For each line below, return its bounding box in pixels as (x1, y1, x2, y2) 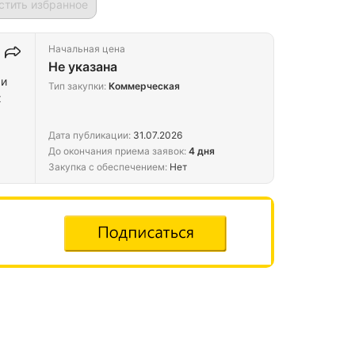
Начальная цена (48, 42, 125, 55)
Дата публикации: (48, 128, 131, 141)
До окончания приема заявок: (48, 144, 186, 157)
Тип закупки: (48, 79, 106, 92)
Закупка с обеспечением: (48, 160, 167, 173)
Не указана (48, 58, 117, 74)
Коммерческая (109, 79, 180, 92)
